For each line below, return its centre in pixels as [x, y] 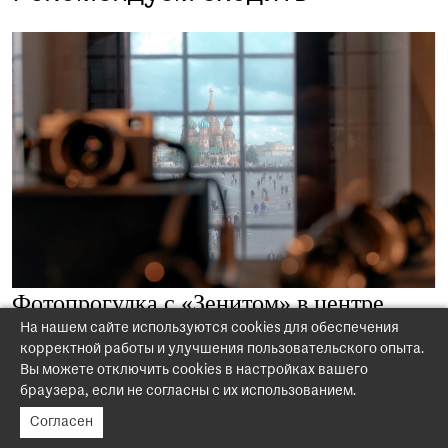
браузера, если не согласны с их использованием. [188, 391]
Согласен [61, 422]
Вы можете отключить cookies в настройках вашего [194, 370]
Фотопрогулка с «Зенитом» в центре [198, 303]
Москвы [53, 334]
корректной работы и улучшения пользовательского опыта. [222, 349]
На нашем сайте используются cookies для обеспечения [209, 328]
